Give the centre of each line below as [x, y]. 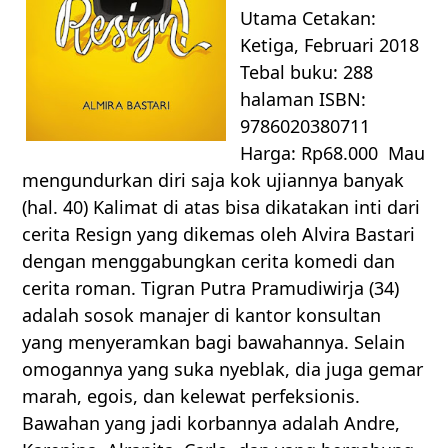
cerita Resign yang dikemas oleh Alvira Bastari [219, 233]
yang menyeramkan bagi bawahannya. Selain [214, 341]
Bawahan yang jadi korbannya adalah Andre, [211, 422]
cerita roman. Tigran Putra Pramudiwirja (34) [211, 287]
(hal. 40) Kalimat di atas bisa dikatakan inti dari [221, 206]
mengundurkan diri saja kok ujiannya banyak [213, 179]
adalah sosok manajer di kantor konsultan [202, 314]
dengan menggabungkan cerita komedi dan [209, 260]
